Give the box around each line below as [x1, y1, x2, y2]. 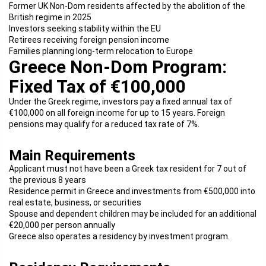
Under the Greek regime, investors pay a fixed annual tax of [9, 97, 232, 106]
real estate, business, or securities [9, 198, 141, 207]
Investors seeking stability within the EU [9, 24, 161, 33]
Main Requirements [9, 147, 135, 164]
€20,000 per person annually [9, 220, 115, 230]
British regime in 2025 [9, 12, 91, 22]
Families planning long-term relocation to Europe [9, 46, 193, 56]
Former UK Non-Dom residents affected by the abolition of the [9, 1, 245, 11]
